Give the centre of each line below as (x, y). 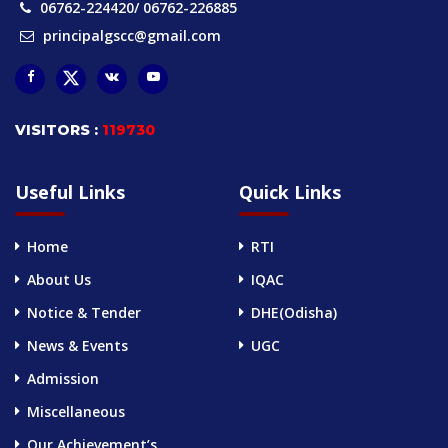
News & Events (77, 345)
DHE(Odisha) (293, 312)
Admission (63, 378)
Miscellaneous (76, 411)
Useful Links (70, 192)
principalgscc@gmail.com (132, 35)
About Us (59, 279)
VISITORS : (58, 130)
